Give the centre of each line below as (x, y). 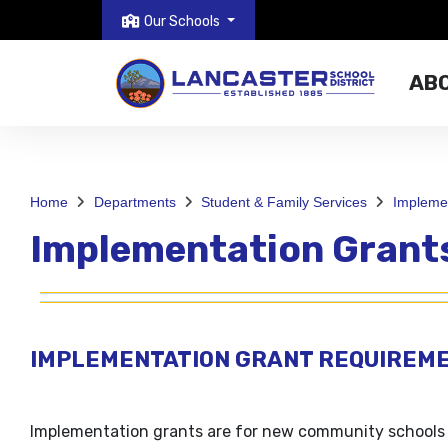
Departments (134, 202)
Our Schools (182, 21)
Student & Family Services (284, 202)
